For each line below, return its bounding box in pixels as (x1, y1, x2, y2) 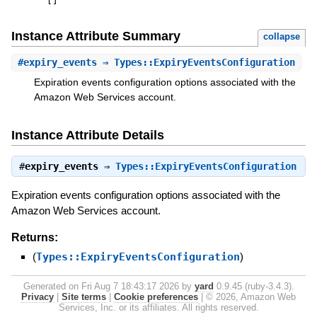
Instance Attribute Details (11, 127, 164, 142)
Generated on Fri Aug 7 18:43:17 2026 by (23, 280, 195, 292)
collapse (263, 31, 301, 42)
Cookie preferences (114, 291, 198, 302)
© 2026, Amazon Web (206, 291, 296, 302)
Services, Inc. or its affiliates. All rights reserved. (58, 301, 259, 313)
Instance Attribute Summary (11, 29, 180, 44)
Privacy (21, 291, 54, 302)
